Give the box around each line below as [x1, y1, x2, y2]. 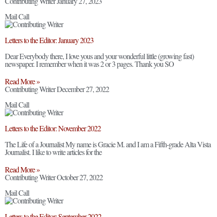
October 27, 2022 [57, 172, 103, 182]
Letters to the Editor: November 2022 [5, 123, 101, 133]
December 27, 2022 [57, 84, 109, 94]
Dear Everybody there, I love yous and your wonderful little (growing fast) [5, 51, 194, 61]
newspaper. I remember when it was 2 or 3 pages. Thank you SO [5, 59, 174, 69]
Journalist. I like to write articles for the [5, 147, 102, 157]
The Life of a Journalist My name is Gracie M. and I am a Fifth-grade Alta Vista [5, 139, 211, 149]
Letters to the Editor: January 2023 [5, 35, 93, 45]
